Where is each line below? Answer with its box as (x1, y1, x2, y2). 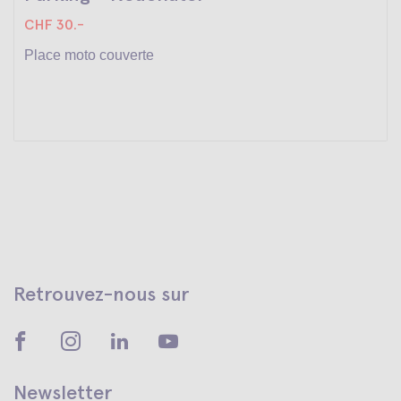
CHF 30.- (23, 15, 84, 33)
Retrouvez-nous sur (13, 281, 189, 306)
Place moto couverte (23, 47, 154, 63)
